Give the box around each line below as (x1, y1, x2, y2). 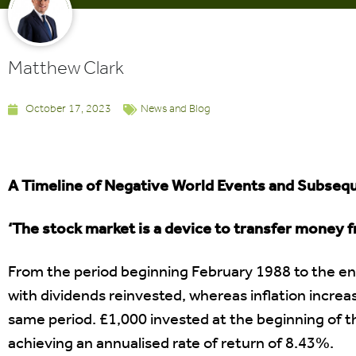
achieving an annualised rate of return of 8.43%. (8, 335, 334, 352)
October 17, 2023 (25, 103, 111, 115)
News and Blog (141, 103, 210, 115)
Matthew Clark (8, 59, 124, 79)
